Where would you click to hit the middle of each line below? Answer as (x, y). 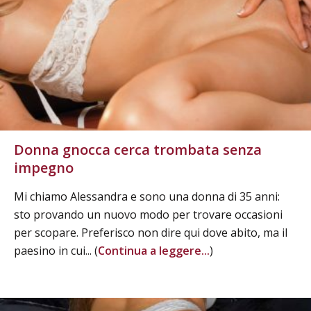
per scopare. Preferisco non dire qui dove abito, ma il (151, 232)
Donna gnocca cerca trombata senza (138, 149)
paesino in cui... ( (56, 250)
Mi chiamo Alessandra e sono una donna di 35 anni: (147, 196)
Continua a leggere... (154, 250)
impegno (44, 167)
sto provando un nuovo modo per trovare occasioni (148, 214)
